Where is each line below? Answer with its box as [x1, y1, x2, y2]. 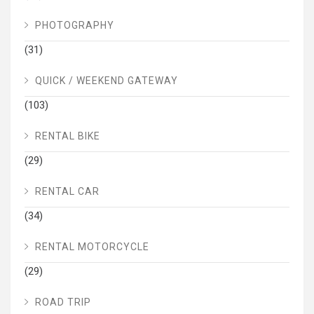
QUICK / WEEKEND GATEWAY [35, 75, 178, 87]
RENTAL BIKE [35, 130, 100, 142]
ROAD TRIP [35, 296, 91, 308]
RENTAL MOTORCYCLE [35, 241, 149, 253]
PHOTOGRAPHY [35, 20, 114, 32]
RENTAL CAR [35, 186, 100, 198]
